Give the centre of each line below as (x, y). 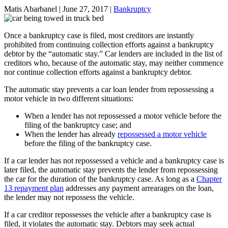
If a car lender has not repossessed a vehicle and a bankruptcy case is (114, 161)
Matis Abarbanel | (33, 9)
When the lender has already (71, 134)
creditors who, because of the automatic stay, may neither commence (114, 63)
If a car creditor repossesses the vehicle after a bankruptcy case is (108, 215)
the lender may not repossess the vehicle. (69, 197)
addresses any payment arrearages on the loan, (139, 188)
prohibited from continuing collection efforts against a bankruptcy (109, 45)
